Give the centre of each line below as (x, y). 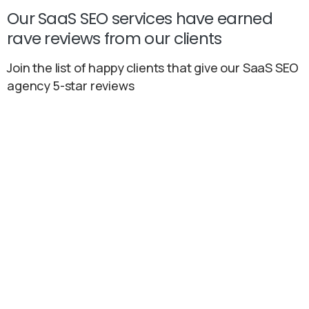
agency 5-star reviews (71, 86)
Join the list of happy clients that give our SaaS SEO (153, 68)
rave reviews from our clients (114, 39)
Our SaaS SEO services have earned (140, 19)
